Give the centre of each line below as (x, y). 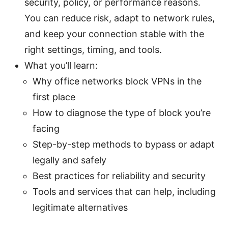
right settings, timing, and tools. (93, 49)
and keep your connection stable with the (114, 34)
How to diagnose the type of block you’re (122, 112)
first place (54, 97)
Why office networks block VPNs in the (117, 81)
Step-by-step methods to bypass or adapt (124, 144)
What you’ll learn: (61, 65)
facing (46, 128)
